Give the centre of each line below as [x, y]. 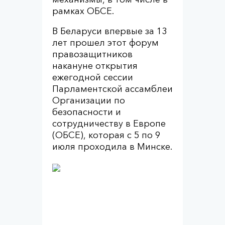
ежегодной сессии [93, 77]
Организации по [89, 100]
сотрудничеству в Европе [109, 124]
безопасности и [87, 112]
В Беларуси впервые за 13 [109, 31]
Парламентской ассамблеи [113, 89]
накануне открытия [95, 66]
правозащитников [92, 54]
